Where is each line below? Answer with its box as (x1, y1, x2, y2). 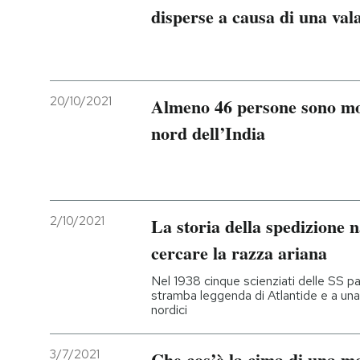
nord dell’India (151, 120, 265, 147)
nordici (151, 301, 187, 318)
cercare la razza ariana (151, 239, 327, 266)
